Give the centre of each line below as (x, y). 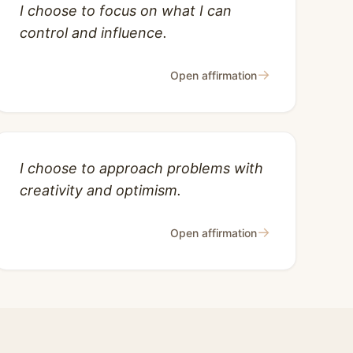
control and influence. (93, 33)
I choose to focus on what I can (126, 11)
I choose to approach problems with (141, 168)
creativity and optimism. (100, 190)
